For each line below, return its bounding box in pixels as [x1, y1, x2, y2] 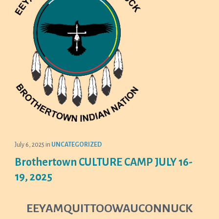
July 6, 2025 [15, 141, 45, 148]
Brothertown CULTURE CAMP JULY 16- [15, 156, 193, 168]
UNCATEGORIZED [51, 141, 102, 148]
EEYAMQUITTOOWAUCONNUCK [26, 202, 193, 215]
